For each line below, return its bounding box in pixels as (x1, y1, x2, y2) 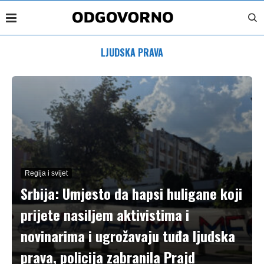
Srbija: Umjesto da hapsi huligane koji (21, 183, 242, 204)
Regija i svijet (25, 169, 68, 177)
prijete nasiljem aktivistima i (21, 204, 189, 225)
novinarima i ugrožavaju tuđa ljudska (21, 225, 235, 246)
